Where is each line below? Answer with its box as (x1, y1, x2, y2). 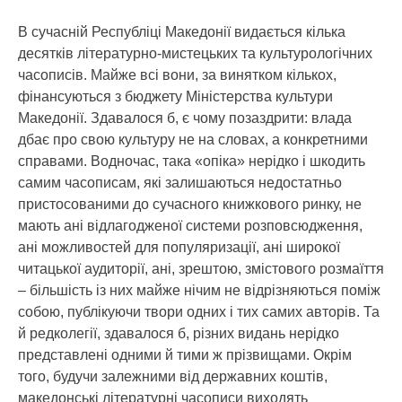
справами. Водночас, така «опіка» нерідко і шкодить (18, 153, 365, 169)
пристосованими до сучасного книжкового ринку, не (18, 197, 362, 212)
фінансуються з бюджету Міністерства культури (18, 89, 333, 104)
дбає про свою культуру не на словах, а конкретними (18, 132, 368, 147)
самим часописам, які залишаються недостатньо (18, 175, 342, 190)
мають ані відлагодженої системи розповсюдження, (18, 218, 363, 233)
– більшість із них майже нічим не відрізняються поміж (18, 283, 380, 298)
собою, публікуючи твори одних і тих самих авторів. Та (18, 304, 380, 319)
